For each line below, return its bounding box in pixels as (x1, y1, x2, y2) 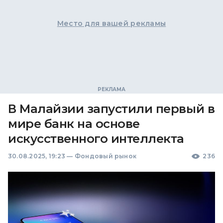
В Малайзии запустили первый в (8, 102, 215, 116)
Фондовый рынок (74, 152, 137, 160)
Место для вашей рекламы (57, 19, 166, 28)
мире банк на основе (8, 116, 140, 131)
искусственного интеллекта (8, 131, 184, 146)
